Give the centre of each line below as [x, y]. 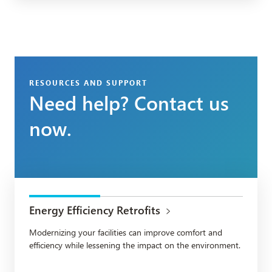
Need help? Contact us [129, 102]
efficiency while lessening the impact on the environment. [135, 245]
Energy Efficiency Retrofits [95, 210]
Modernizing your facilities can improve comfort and [126, 232]
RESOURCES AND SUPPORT [88, 82]
